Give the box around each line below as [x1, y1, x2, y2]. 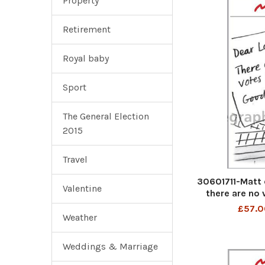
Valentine [63, 183, 102, 194]
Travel [63, 154, 88, 165]
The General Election [63, 111, 149, 122]
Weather [63, 212, 97, 223]
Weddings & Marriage [63, 241, 158, 252]
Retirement [63, 24, 111, 35]
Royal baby [63, 53, 109, 64]
